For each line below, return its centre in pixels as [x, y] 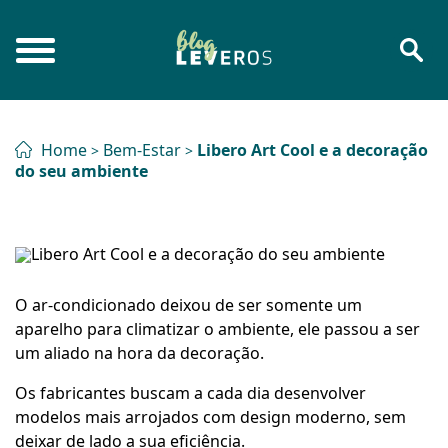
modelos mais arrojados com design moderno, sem [210, 417]
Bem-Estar [144, 150]
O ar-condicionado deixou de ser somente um [188, 305]
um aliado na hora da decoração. [139, 353]
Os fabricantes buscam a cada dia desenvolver [190, 393]
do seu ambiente [81, 171]
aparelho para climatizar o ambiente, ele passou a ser [217, 329]
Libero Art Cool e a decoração [312, 150]
